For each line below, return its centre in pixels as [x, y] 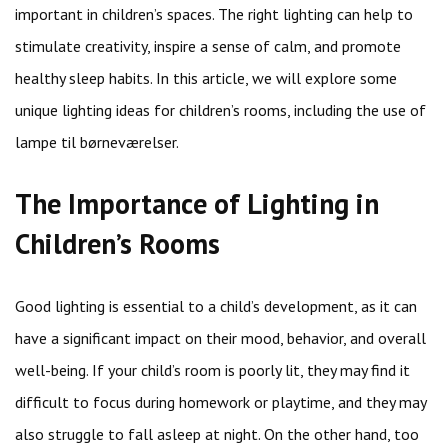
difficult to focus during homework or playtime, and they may [220, 402]
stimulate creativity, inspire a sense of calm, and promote [208, 46]
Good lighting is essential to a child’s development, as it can [216, 306]
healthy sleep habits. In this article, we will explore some [206, 78]
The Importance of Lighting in [197, 203]
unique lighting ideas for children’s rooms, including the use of [220, 110]
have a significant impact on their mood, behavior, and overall [220, 338]
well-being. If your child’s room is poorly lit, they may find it [212, 370]
